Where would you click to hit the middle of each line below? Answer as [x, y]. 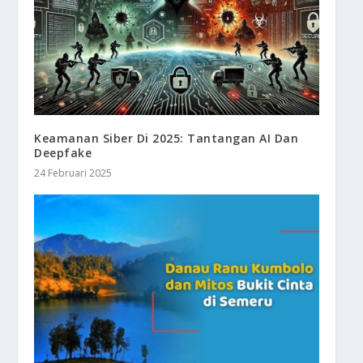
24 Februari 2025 [73, 173]
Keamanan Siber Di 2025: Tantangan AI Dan [167, 138]
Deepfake [63, 152]
